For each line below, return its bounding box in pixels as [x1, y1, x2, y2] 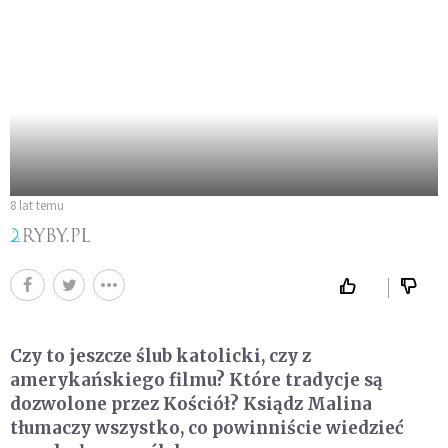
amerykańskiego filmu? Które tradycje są [10, 368, 383, 391]
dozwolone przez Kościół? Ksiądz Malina [10, 392, 372, 415]
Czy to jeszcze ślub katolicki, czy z [10, 344, 311, 367]
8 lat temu [10, 196, 64, 214]
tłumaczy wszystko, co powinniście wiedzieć [10, 416, 404, 439]
